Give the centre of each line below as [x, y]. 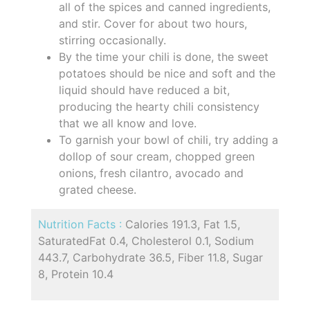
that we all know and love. [128, 123]
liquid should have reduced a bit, [144, 90]
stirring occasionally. [112, 40]
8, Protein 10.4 [76, 274]
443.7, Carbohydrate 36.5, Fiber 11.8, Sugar [151, 257]
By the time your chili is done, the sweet [164, 56]
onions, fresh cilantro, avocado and [151, 173]
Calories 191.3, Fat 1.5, [183, 224]
